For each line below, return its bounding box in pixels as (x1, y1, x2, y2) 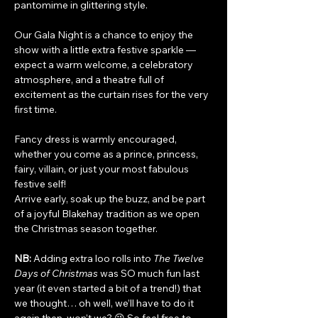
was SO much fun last (98, 267, 202, 280)
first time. (14, 103, 57, 116)
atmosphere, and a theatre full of (14, 73, 166, 86)
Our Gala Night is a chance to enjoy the (14, 28, 195, 41)
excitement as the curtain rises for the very (14, 88, 211, 101)
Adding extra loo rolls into (31, 252, 153, 265)
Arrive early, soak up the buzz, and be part (14, 192, 207, 205)
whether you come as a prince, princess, (14, 148, 200, 160)
